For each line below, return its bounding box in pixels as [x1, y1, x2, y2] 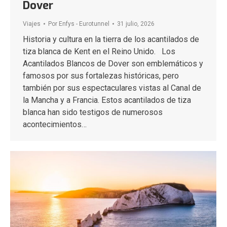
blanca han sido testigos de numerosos [23, 107, 163, 118]
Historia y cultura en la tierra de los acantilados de [23, 34, 199, 45]
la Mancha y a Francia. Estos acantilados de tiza [23, 95, 191, 105]
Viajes [23, 20, 41, 28]
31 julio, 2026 [117, 20, 155, 28]
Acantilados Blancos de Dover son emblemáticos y [23, 59, 203, 69]
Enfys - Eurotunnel [59, 20, 109, 28]
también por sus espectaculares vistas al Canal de [23, 83, 201, 93]
